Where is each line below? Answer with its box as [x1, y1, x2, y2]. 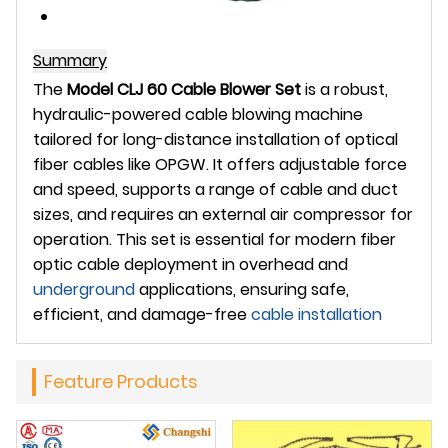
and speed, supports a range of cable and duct [33, 177, 398, 201]
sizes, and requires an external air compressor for [33, 202, 413, 226]
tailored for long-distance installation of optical [33, 127, 398, 151]
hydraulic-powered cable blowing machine [33, 102, 363, 126]
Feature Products [44, 368, 198, 394]
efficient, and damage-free [33, 302, 251, 326]
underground [33, 277, 135, 301]
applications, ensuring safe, [135, 277, 349, 301]
